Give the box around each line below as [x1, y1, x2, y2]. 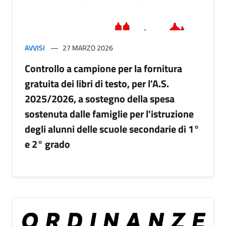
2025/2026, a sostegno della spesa [25, 91, 175, 107]
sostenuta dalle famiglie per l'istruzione [25, 106, 194, 122]
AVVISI [25, 42, 45, 53]
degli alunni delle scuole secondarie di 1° [25, 121, 199, 137]
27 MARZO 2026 [63, 42, 113, 53]
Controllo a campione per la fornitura [25, 61, 182, 77]
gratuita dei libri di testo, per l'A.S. [25, 76, 169, 92]
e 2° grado [25, 136, 70, 152]
